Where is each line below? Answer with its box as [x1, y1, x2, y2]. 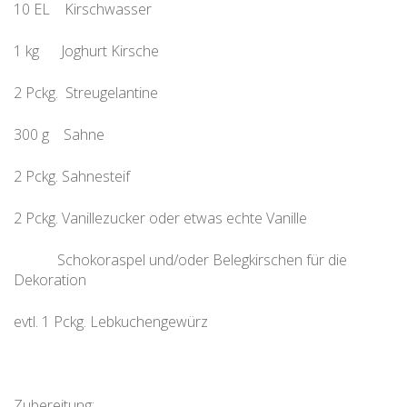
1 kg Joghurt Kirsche [14, 41, 159, 62]
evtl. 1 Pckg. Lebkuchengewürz [14, 312, 208, 333]
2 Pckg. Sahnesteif [14, 166, 130, 187]
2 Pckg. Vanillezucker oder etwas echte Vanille [14, 208, 307, 229]
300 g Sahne [14, 124, 104, 145]
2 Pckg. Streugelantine [14, 83, 158, 104]
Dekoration [14, 270, 86, 291]
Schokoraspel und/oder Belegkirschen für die [14, 250, 347, 271]
